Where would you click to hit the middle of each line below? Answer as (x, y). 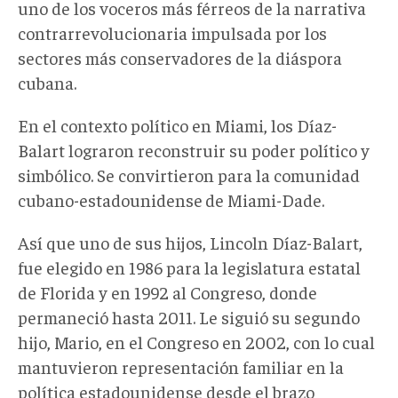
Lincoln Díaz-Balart (284, 242)
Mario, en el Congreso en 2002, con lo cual (213, 341)
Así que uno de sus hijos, (114, 242)
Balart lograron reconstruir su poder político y (194, 149)
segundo (325, 316)
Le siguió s (239, 316)
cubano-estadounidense (110, 199)
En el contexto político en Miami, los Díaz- (177, 124)
